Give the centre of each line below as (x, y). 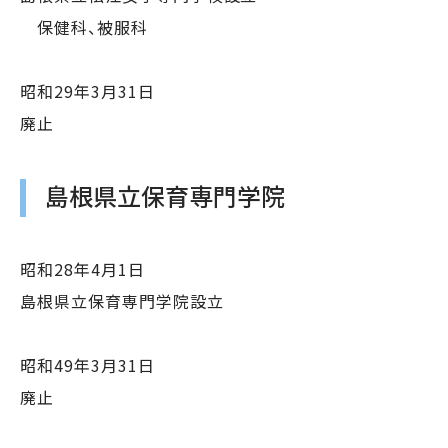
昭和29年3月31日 (87, 91)
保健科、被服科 (84, 27)
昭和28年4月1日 (82, 269)
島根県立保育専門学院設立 (122, 301)
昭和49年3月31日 (87, 365)
